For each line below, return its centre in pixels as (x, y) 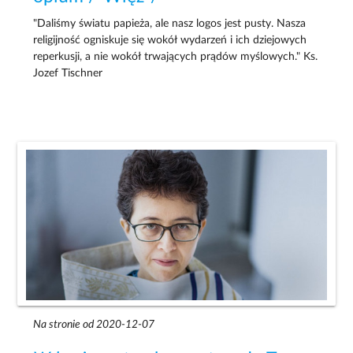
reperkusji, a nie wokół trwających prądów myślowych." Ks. (176, 56)
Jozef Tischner (68, 73)
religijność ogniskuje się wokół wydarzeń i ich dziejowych (170, 40)
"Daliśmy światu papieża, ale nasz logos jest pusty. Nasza (170, 23)
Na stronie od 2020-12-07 (94, 324)
